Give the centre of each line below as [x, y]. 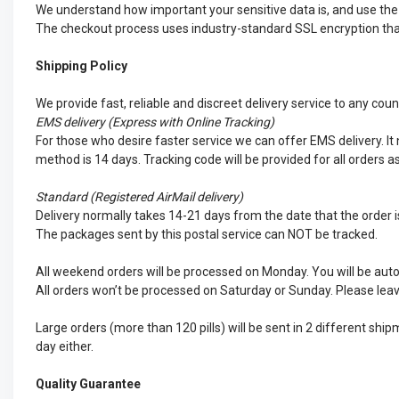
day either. [65, 346]
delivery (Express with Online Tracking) [167, 122]
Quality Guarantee [88, 384]
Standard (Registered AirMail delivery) [139, 197]
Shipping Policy [81, 66]
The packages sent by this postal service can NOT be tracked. [207, 234]
